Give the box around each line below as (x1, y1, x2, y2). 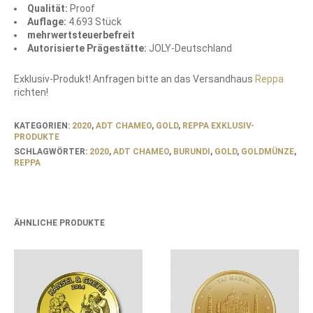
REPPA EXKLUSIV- (182, 120, 254, 131)
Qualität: (27, 2, 70, 14)
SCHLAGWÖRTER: (14, 146, 89, 156)
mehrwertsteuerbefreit (27, 29, 135, 41)
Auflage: (27, 15, 68, 27)
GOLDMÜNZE (241, 146, 294, 156)
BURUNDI (173, 146, 210, 156)
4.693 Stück (68, 15, 122, 27)
